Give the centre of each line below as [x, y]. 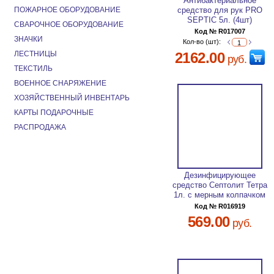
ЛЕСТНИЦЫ [35, 54]
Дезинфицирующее [220, 176]
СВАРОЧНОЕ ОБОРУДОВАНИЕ [69, 24]
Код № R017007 [220, 31]
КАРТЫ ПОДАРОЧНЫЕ [54, 113]
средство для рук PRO [220, 10]
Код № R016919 [220, 206]
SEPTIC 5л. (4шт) [220, 20]
